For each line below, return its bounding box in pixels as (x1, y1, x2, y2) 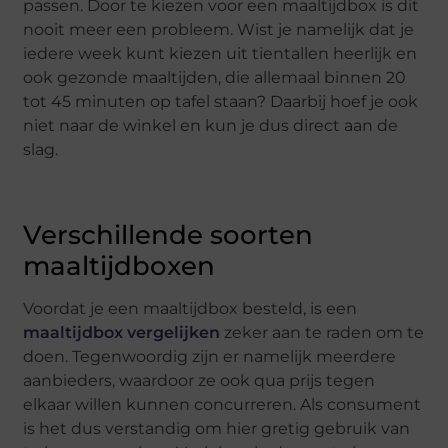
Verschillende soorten (23, 219, 314, 252)
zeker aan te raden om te (220, 323, 425, 343)
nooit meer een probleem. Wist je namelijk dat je (23, 20, 415, 39)
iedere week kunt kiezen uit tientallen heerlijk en (23, 44, 418, 63)
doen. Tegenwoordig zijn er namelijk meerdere (23, 347, 397, 367)
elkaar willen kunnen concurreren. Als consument (23, 395, 422, 415)
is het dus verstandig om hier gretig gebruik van (23, 419, 411, 439)
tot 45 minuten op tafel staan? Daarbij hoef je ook (23, 92, 419, 111)
